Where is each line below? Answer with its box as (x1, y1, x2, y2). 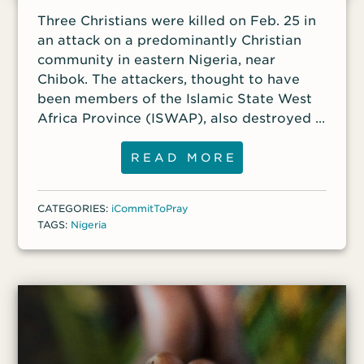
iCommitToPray (111, 202, 189, 215)
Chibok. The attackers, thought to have (37, 71, 301, 88)
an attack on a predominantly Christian (37, 32, 302, 49)
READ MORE (131, 151, 238, 165)
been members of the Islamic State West (37, 91, 313, 107)
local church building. (37, 130, 182, 146)
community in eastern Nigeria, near (37, 52, 276, 68)
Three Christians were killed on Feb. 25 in (37, 13, 317, 29)
